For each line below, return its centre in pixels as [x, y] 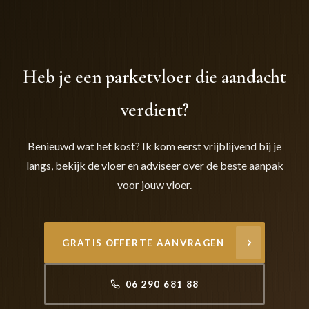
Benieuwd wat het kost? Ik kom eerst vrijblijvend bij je [154, 146]
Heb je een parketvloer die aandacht [154, 77]
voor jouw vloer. [154, 185]
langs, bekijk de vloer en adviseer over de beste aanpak [154, 166]
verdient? [154, 110]
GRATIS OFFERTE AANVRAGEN [143, 243]
